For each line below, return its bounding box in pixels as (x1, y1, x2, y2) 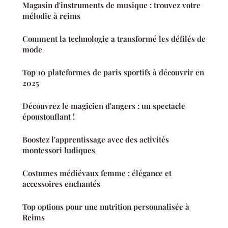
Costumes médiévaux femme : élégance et (22, 168, 172, 179)
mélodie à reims (22, 11, 80, 21)
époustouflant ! (22, 111, 75, 122)
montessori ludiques (22, 145, 95, 156)
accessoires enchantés (22, 179, 100, 189)
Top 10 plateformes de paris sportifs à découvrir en (22, 67, 204, 78)
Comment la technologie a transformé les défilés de (22, 34, 206, 44)
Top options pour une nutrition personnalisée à (22, 202, 189, 212)
